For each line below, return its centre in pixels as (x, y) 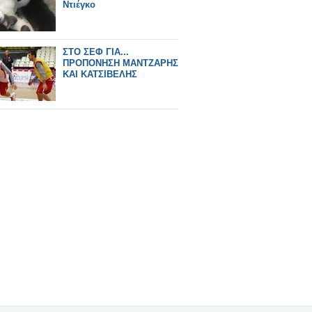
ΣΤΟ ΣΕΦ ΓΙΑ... (96, 52)
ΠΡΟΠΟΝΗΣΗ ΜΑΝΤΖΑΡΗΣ (120, 63)
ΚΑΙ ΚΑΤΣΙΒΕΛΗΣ (100, 74)
